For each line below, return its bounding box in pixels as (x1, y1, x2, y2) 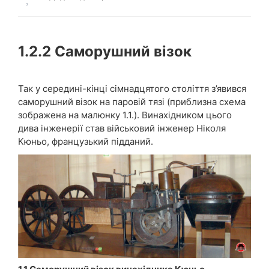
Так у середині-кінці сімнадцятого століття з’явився (18, 83, 246, 94)
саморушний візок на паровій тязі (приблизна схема (18, 96, 246, 107)
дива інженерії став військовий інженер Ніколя (18, 122, 226, 134)
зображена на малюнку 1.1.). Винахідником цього (18, 109, 232, 121)
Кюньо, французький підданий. (18, 136, 153, 147)
